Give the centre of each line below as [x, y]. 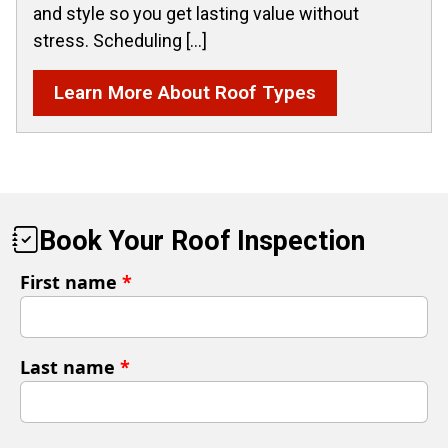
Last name [70, 367]
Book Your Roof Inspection [202, 241]
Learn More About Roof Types [185, 92]
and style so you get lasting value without [196, 13]
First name [71, 282]
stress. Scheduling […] [120, 40]
